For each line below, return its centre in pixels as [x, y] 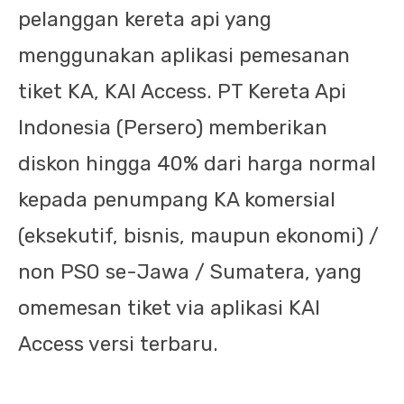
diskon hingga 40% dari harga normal [197, 164]
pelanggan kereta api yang [145, 19]
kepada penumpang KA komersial [177, 200]
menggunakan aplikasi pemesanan [184, 55]
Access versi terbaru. [118, 344]
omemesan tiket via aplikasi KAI [169, 308]
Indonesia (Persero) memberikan [173, 128]
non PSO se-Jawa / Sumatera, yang [190, 272]
